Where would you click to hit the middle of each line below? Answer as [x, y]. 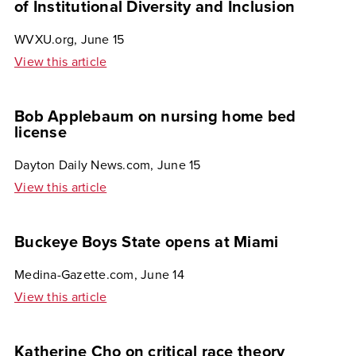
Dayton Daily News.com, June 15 [108, 165]
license [41, 133]
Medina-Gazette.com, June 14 [99, 275]
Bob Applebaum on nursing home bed [155, 117]
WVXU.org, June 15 [70, 40]
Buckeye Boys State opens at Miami [147, 242]
